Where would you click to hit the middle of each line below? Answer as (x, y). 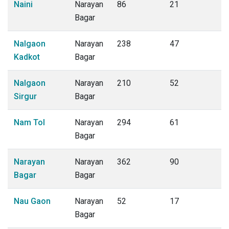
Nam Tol (29, 122)
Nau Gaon (32, 201)
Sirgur (25, 96)
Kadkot (27, 57)
